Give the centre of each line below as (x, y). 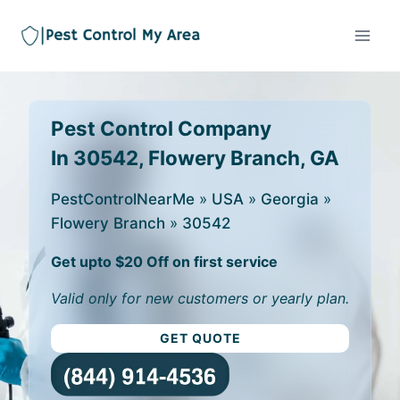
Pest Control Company (161, 128)
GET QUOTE (200, 338)
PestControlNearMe (123, 199)
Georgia (290, 199)
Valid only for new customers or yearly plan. (200, 298)
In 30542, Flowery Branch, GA (195, 158)
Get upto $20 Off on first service (164, 262)
